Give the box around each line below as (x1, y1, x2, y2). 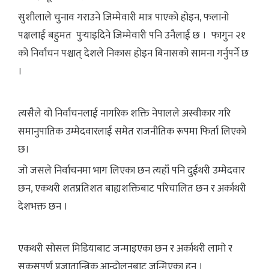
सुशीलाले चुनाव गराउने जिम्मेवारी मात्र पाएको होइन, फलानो (18, 8, 229, 26)
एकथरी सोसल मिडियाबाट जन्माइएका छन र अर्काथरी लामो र (18, 240, 232, 257)
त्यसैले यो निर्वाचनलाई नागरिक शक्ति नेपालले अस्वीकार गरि (18, 104, 231, 122)
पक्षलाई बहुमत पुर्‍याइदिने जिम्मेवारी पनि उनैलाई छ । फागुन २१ (18, 26, 246, 44)
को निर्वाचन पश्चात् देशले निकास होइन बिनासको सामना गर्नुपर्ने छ (18, 44, 249, 62)
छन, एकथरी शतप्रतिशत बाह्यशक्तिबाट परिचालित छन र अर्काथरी (18, 180, 246, 197)
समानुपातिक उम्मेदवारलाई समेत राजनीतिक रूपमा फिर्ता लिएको (18, 122, 246, 140)
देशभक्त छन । (18, 198, 68, 215)
